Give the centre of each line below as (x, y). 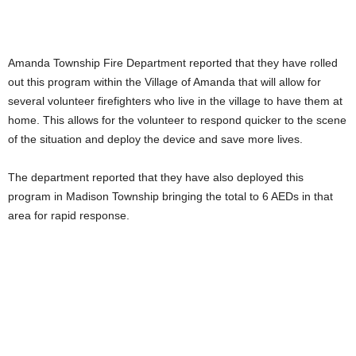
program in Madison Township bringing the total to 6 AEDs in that (170, 196)
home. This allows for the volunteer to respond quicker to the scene (177, 120)
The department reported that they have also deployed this (156, 177)
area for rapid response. (69, 215)
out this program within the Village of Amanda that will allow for (164, 81)
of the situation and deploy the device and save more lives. (155, 139)
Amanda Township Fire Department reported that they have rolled (173, 62)
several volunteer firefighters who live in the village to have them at (175, 101)
